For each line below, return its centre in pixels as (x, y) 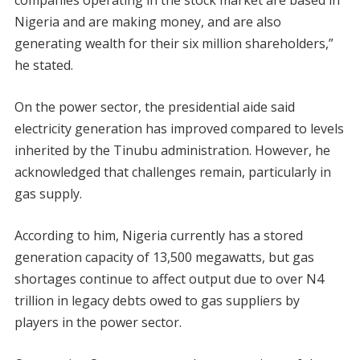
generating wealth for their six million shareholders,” (174, 44)
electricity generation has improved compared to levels (179, 129)
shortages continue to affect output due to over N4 (169, 279)
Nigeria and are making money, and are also (147, 22)
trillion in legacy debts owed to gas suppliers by (157, 301)
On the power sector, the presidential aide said (154, 107)
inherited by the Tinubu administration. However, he (172, 151)
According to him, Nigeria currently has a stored (158, 236)
